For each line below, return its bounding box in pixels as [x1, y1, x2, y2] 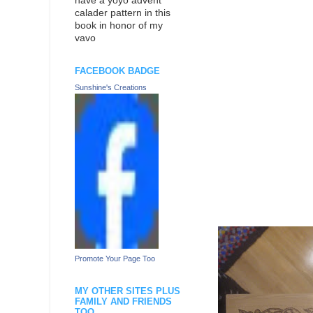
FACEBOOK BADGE [75, 66, 160, 77]
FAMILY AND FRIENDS [75, 296, 172, 307]
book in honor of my [75, 20, 163, 31]
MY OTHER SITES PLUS [75, 285, 180, 296]
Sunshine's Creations [75, 82, 147, 92]
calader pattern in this [75, 8, 170, 19]
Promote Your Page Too [75, 254, 155, 263]
